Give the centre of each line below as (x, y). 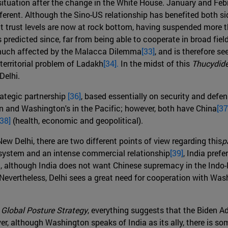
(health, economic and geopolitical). (77, 121)
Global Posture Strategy (44, 210)
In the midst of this (155, 64)
